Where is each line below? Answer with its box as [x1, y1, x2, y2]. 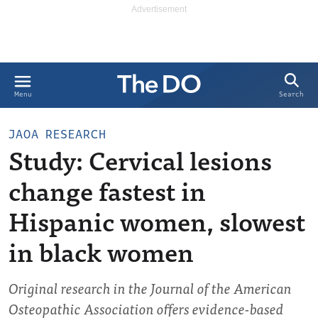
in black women [9, 230, 194, 272]
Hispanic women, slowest [9, 199, 305, 241]
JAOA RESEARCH [9, 126, 106, 143]
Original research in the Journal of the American [9, 276, 292, 300]
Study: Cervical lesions [9, 138, 272, 180]
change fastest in [9, 169, 206, 211]
